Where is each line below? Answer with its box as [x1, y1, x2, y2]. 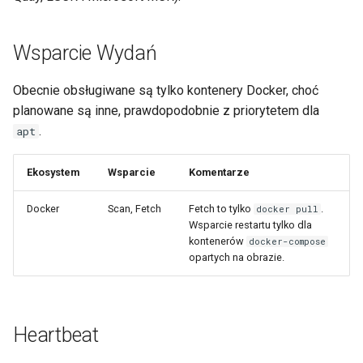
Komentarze [189, 165, 250, 178]
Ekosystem [27, 165, 79, 178]
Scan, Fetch [108, 202, 161, 215]
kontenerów [189, 234, 246, 247]
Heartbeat [13, 322, 99, 347]
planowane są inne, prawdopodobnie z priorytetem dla [13, 102, 319, 118]
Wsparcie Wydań [13, 41, 157, 65]
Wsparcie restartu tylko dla [189, 218, 312, 231]
